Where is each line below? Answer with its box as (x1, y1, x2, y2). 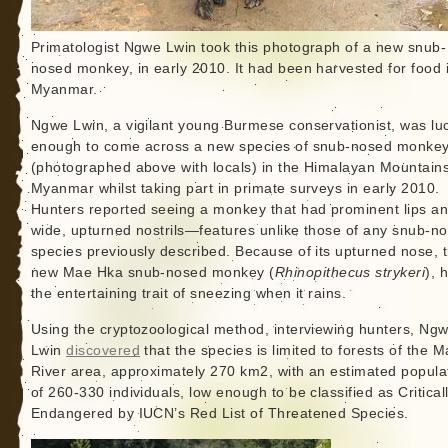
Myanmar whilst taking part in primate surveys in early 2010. (30, 181, 440, 196)
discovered (66, 343, 141, 358)
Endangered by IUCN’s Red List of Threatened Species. (30, 406, 409, 421)
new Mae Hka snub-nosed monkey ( (30, 265, 275, 280)
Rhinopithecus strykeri (274, 265, 426, 280)
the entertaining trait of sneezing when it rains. (30, 286, 347, 301)
